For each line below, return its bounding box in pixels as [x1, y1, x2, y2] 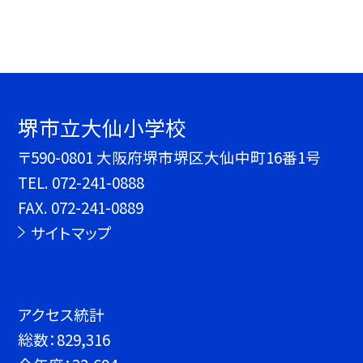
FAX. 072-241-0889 [18, 196, 144, 219]
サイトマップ [30, 221, 112, 244]
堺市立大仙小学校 [18, 112, 187, 143]
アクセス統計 [18, 303, 105, 325]
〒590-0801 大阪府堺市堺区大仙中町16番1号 [18, 146, 322, 169]
